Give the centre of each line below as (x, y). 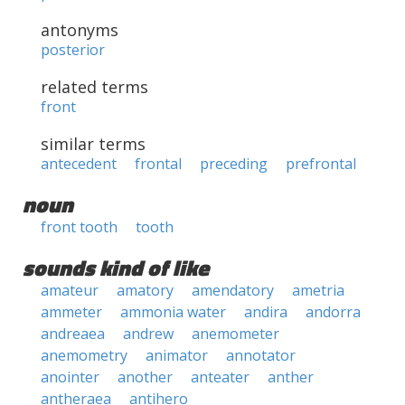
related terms (94, 87)
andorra (333, 312)
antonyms (80, 30)
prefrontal (321, 164)
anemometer (235, 334)
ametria (318, 290)
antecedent (79, 164)
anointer (70, 377)
